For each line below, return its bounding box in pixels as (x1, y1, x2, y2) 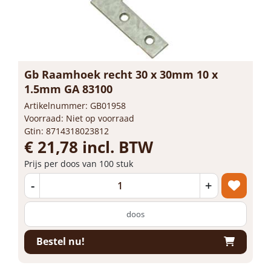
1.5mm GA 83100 (24, 81, 113, 96)
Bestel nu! (36, 235, 85, 248)
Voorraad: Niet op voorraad (24, 112, 134, 124)
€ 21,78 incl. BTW (24, 135, 153, 158)
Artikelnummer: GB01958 (24, 99, 126, 111)
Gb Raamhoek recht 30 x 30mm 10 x (24, 67, 218, 82)
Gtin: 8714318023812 (24, 125, 109, 137)
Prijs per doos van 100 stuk (24, 157, 133, 169)
